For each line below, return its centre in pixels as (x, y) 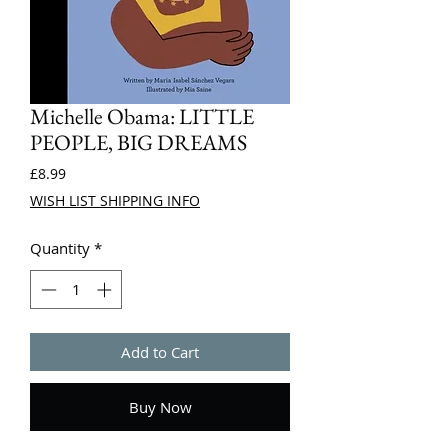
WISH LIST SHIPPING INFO (115, 200)
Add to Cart (160, 351)
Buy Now (160, 406)
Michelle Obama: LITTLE (142, 116)
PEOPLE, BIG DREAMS (138, 142)
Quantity (60, 248)
